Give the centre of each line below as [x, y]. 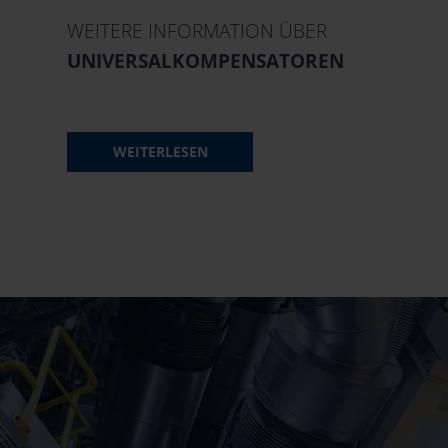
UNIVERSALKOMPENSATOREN [205, 61]
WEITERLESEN [160, 152]
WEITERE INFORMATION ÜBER [197, 31]
